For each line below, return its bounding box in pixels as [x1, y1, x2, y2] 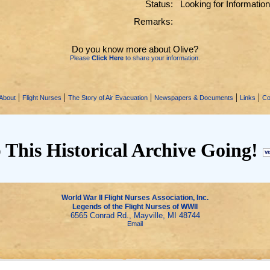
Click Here [92, 54, 124, 61]
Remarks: [133, 16, 173, 27]
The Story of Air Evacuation [68, 94, 148, 101]
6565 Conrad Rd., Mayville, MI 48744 [70, 211, 200, 220]
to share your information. [124, 54, 200, 61]
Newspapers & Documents [154, 94, 233, 101]
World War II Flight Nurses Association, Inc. [61, 193, 209, 202]
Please [70, 54, 92, 61]
